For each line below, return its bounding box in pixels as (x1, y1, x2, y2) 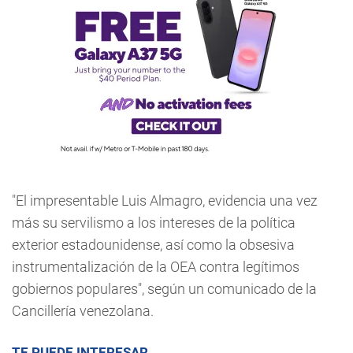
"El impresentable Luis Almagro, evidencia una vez (12, 192, 318, 209)
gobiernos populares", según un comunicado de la (12, 281, 317, 297)
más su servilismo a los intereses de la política (12, 214, 295, 231)
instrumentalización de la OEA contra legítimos (12, 258, 299, 275)
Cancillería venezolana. (12, 303, 154, 319)
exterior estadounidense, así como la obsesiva (12, 236, 295, 253)
